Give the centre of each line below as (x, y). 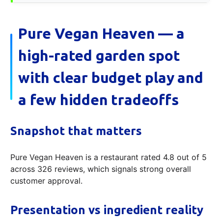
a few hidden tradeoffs (98, 99)
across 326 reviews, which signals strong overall (101, 169)
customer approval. (46, 180)
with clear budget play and (111, 77)
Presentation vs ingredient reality (107, 210)
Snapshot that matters (76, 131)
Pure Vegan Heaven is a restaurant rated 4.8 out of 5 (109, 157)
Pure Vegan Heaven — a (101, 33)
